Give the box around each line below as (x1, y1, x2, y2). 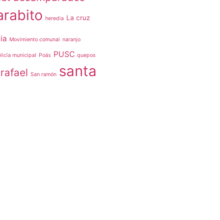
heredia (45, 15, 64, 22)
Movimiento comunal (9, 36, 60, 43)
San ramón (30, 71, 56, 78)
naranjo (62, 36, 81, 43)
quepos (77, 52, 96, 58)
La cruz (66, 14, 90, 22)
